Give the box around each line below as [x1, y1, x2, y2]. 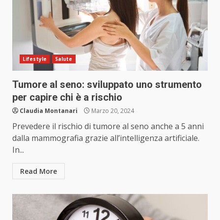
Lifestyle [23, 55, 47, 63]
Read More [20, 166, 57, 176]
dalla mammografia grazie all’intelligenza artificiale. [12, 133, 199, 144]
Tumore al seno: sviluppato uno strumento [12, 79, 202, 91]
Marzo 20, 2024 [90, 107, 134, 115]
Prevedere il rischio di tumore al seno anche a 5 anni [12, 121, 204, 132]
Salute [55, 55, 73, 63]
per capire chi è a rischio [12, 91, 122, 104]
